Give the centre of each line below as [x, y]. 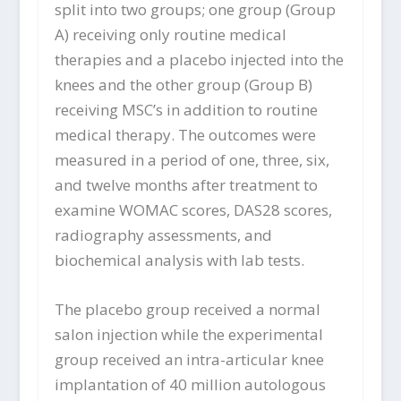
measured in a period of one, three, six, [192, 159]
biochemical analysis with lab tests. [179, 260]
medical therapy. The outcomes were [185, 134]
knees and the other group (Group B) [183, 84]
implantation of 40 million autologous [190, 384]
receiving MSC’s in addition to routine [186, 109]
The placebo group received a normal [187, 309]
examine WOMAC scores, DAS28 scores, [193, 209]
